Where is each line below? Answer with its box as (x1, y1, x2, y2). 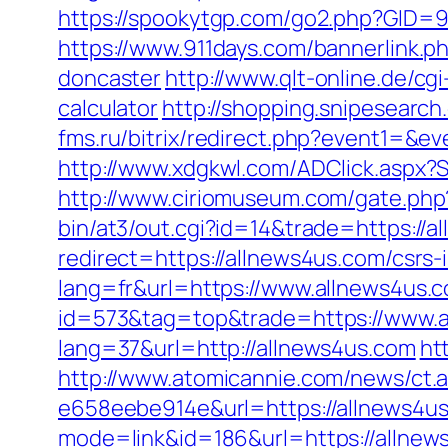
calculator (58, 93, 159, 123)
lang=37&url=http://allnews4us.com (58, 333, 416, 363)
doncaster (58, 63, 162, 93)
